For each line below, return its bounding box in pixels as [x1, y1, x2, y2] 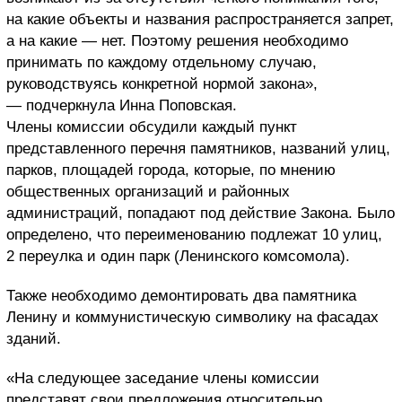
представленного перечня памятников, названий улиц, [6, 139, 390, 157]
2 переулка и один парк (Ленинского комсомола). [6, 247, 350, 265]
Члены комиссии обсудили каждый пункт [6, 118, 297, 135]
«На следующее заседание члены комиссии [6, 369, 319, 387]
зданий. [6, 329, 61, 347]
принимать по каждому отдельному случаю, [6, 53, 317, 71]
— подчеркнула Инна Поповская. [6, 96, 237, 114]
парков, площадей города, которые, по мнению [6, 161, 336, 179]
